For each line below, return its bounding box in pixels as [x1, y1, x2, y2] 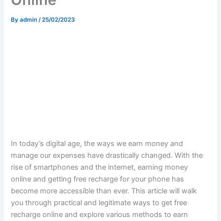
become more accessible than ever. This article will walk [11, 186, 197, 196]
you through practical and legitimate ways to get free [11, 198, 187, 208]
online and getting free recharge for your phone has [11, 175, 184, 184]
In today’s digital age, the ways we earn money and [11, 139, 184, 148]
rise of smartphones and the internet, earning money [11, 163, 188, 172]
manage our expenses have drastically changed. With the [11, 151, 203, 160]
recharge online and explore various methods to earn [11, 210, 188, 220]
